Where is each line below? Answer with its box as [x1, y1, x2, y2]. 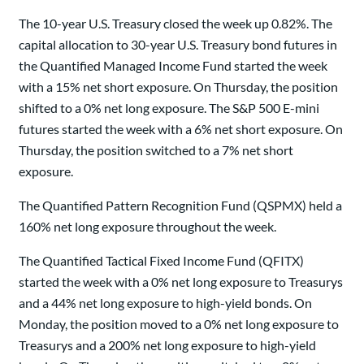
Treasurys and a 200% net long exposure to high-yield [19, 337, 316, 353]
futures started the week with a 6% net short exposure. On [19, 121, 343, 137]
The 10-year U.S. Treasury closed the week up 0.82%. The [19, 15, 332, 32]
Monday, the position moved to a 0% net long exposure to [19, 316, 339, 332]
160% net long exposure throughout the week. [19, 219, 276, 235]
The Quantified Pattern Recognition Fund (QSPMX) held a [19, 197, 342, 214]
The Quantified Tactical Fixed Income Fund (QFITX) [19, 253, 304, 269]
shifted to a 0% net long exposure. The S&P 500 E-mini [19, 100, 319, 116]
